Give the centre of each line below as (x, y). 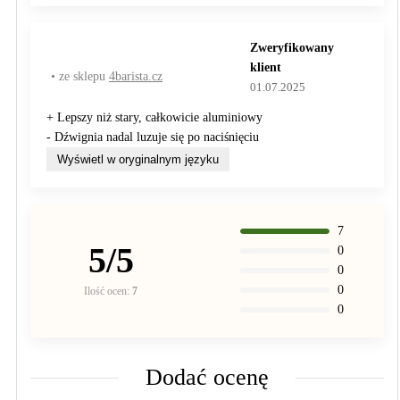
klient (266, 67)
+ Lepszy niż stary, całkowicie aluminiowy (154, 117)
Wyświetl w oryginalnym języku (138, 159)
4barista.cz (136, 76)
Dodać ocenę (207, 377)
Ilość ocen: (108, 291)
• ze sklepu (80, 76)
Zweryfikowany (292, 48)
